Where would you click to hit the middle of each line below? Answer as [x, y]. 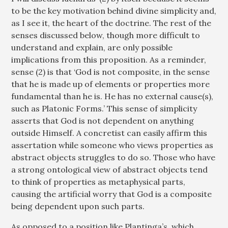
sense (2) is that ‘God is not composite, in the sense [111, 72]
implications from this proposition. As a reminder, [109, 60]
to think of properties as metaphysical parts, [98, 182]
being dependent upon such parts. [80, 206]
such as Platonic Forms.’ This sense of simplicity [104, 108]
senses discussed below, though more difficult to [106, 35]
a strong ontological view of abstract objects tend [110, 169]
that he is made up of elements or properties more [111, 84]
